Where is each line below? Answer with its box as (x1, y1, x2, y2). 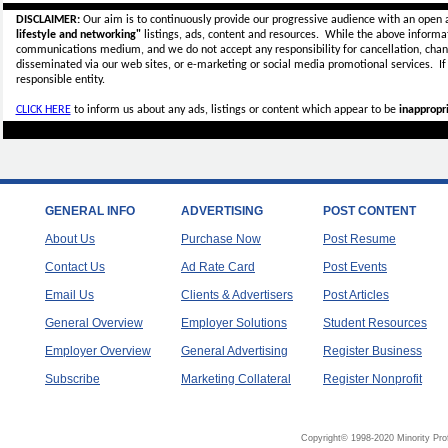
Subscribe (45, 372, 100, 386)
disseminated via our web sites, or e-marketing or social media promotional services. (15, 59, 439, 71)
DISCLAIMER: (15, 14, 80, 26)
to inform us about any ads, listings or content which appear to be (70, 104, 399, 116)
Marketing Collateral (181, 372, 291, 386)
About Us (45, 232, 95, 246)
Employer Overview (45, 344, 151, 358)
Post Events (323, 260, 387, 274)
